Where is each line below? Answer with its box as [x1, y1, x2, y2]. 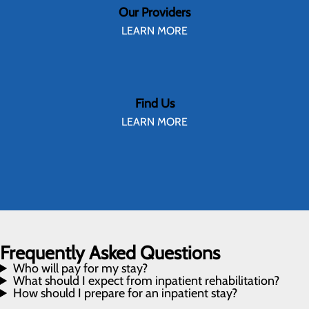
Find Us [134, 96, 175, 111]
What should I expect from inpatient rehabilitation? [13, 273, 280, 288]
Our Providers [119, 5, 190, 20]
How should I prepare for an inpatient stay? [13, 286, 238, 301]
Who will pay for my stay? [13, 261, 148, 276]
